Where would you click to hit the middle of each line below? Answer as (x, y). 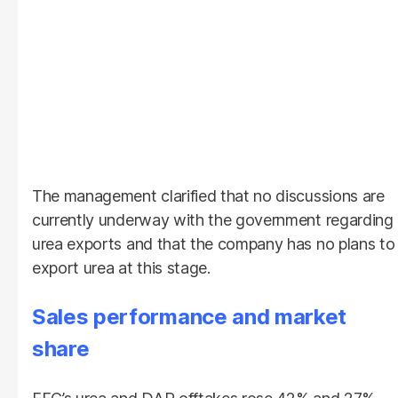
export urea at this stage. (121, 267)
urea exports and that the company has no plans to (214, 243)
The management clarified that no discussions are (208, 195)
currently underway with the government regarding (213, 219)
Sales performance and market (190, 316)
